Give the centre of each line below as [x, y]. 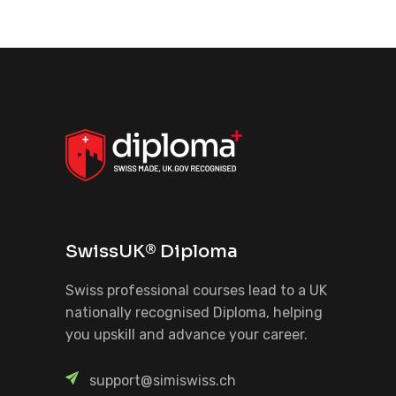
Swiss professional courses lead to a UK [196, 290]
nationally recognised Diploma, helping [194, 312]
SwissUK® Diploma [152, 251]
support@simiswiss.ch [163, 381]
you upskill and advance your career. [187, 335]
